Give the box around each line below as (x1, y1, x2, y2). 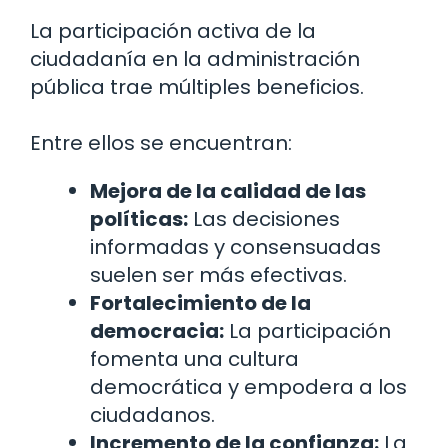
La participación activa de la (30, 16, 316, 45)
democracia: (90, 316, 224, 345)
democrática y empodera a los (90, 372, 407, 401)
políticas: (90, 204, 188, 233)
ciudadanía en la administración (30, 44, 360, 73)
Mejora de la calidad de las (90, 176, 366, 205)
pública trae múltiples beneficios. (30, 72, 364, 101)
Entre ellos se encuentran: (30, 128, 292, 157)
